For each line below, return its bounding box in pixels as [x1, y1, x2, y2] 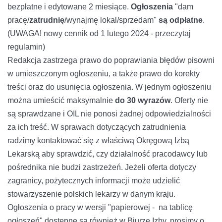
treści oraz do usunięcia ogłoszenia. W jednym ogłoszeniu [7, 83, 211, 92]
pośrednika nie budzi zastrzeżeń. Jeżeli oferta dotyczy [7, 163, 196, 172]
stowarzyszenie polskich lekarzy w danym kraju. [7, 190, 175, 199]
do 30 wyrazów [115, 96, 170, 105]
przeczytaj [155, 29, 191, 38]
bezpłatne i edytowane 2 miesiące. [7, 2, 129, 11]
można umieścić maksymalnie [7, 96, 115, 105]
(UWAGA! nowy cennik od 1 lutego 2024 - [7, 29, 155, 38]
